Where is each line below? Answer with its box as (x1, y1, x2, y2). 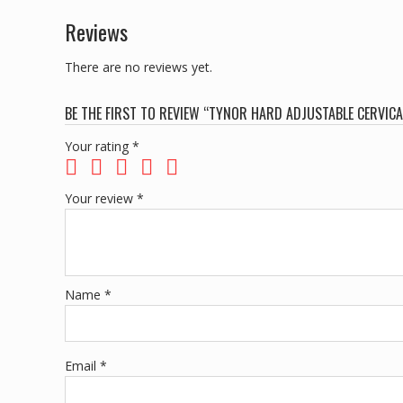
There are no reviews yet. (65, 58, 212, 76)
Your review (65, 190, 137, 208)
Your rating (65, 138, 132, 156)
